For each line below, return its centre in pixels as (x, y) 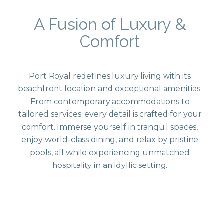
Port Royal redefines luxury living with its (110, 76)
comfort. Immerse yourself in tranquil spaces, (110, 127)
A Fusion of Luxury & (110, 24)
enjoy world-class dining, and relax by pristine (110, 140)
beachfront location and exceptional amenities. (110, 89)
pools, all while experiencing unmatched (110, 152)
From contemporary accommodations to (110, 101)
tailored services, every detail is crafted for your (110, 114)
